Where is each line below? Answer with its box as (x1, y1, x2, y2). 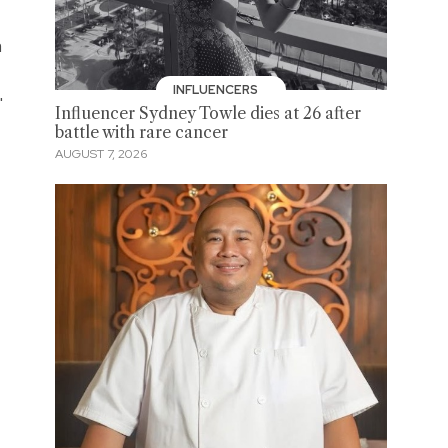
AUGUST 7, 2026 (54, 146, 147, 163)
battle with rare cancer (54, 122, 228, 142)
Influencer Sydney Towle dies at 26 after (54, 103, 361, 123)
